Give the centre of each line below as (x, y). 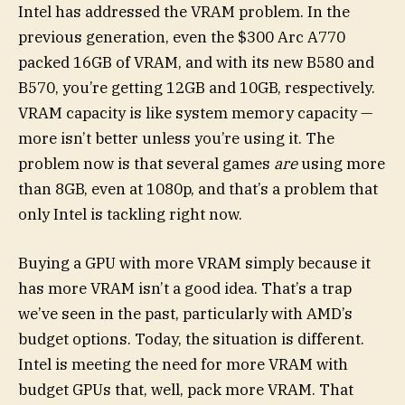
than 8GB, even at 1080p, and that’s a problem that (198, 189)
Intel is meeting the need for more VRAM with (183, 365)
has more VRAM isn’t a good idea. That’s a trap (185, 289)
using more (343, 164)
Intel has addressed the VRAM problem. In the (184, 12)
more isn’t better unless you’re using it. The (176, 139)
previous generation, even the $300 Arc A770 (182, 38)
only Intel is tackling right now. (130, 215)
